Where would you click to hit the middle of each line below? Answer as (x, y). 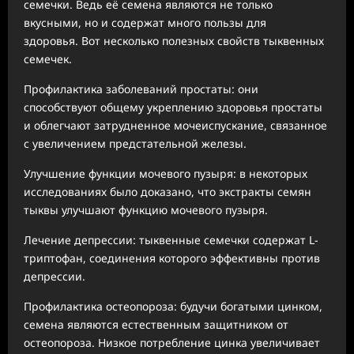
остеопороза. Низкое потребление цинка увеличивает (172, 342)
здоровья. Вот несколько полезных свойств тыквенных (174, 40)
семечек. (48, 58)
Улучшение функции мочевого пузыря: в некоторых (166, 173)
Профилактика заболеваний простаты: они (141, 88)
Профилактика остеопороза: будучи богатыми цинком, (173, 306)
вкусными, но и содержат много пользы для (145, 22)
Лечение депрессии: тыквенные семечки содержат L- (171, 239)
